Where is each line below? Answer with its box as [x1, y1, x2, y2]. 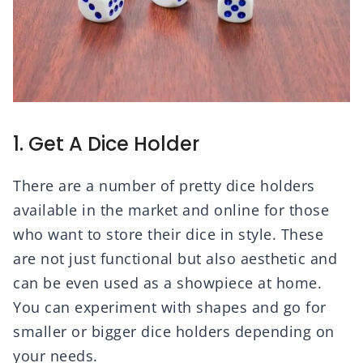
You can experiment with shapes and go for [13, 297, 327, 318]
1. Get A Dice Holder [13, 130, 199, 157]
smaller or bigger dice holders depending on [13, 322, 335, 342]
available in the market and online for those [13, 200, 329, 220]
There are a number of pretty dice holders [13, 176, 315, 196]
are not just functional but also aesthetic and [13, 249, 337, 269]
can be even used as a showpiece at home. [13, 273, 322, 293]
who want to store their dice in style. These [13, 224, 323, 245]
